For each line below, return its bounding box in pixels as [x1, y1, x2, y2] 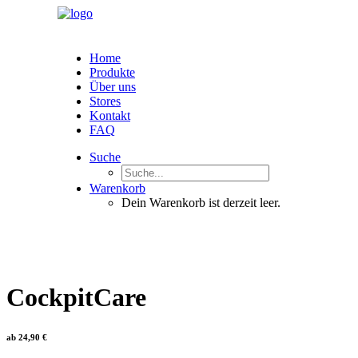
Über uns [89, 80, 136, 93]
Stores [89, 94, 121, 108]
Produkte [89, 66, 135, 79]
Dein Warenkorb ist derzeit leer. [121, 196, 280, 209]
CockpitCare [6, 283, 146, 312]
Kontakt [89, 109, 130, 122]
